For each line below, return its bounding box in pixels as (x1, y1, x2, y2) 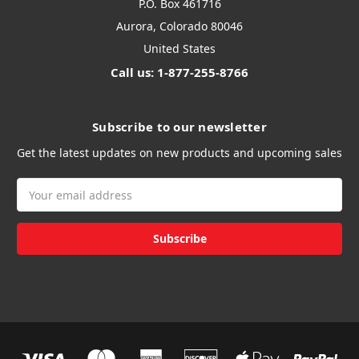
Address (17, 196, 62, 212)
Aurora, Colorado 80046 (116, 18, 243, 34)
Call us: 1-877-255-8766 (111, 64, 248, 81)
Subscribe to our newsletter (92, 119, 267, 135)
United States (143, 41, 216, 57)
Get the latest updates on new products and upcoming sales (17, 145, 342, 161)
